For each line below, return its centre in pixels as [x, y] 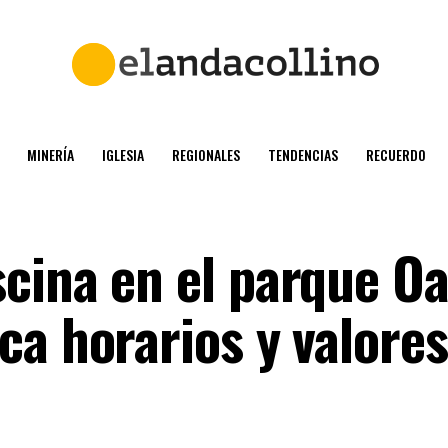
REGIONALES [206, 154]
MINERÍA [50, 154]
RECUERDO [396, 154]
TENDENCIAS [303, 154]
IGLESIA [123, 154]
